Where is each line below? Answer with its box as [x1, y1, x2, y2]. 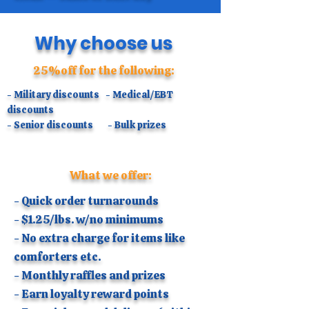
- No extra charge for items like [14, 230, 185, 246]
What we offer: [69, 168, 152, 183]
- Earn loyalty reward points [14, 286, 169, 301]
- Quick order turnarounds [14, 193, 159, 208]
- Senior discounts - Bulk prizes [7, 119, 166, 131]
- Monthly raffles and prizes [14, 268, 166, 283]
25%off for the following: [32, 63, 175, 78]
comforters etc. [14, 249, 101, 264]
